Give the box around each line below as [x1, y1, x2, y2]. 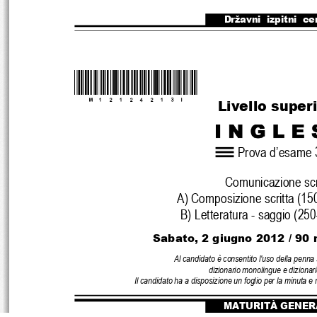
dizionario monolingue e [208, 263, 289, 274]
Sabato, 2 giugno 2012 [153, 229, 289, 241]
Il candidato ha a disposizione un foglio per [134, 273, 277, 284]
